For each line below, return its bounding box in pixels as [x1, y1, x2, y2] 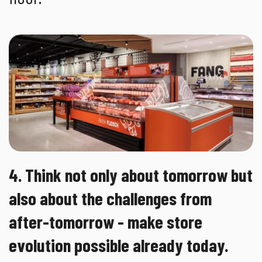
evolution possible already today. [9, 234, 228, 256]
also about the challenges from [9, 187, 212, 209]
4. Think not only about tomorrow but [9, 164, 253, 186]
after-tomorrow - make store [9, 211, 202, 233]
